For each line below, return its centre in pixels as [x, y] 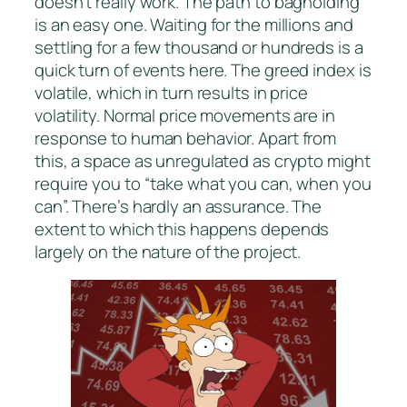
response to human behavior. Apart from [186, 139]
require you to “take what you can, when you [203, 184]
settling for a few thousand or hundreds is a [199, 48]
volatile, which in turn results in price [171, 93]
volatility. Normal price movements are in [185, 116]
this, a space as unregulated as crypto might [203, 161]
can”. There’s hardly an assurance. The [179, 207]
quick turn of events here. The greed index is [203, 70]
